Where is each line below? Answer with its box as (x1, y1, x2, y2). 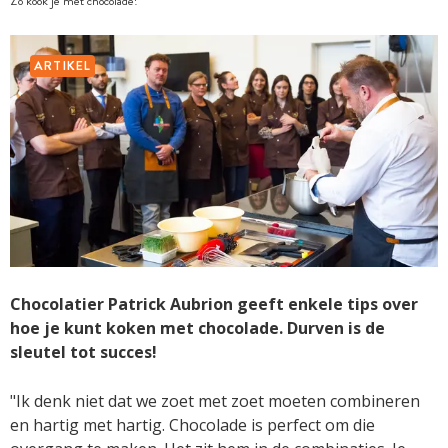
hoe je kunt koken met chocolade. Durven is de (10, 316, 385, 339)
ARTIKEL (34, 55, 92, 75)
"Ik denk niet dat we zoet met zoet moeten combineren (10, 389, 420, 412)
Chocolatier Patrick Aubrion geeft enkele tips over (10, 292, 418, 315)
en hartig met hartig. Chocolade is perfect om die (10, 413, 375, 436)
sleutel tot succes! (10, 340, 157, 363)
